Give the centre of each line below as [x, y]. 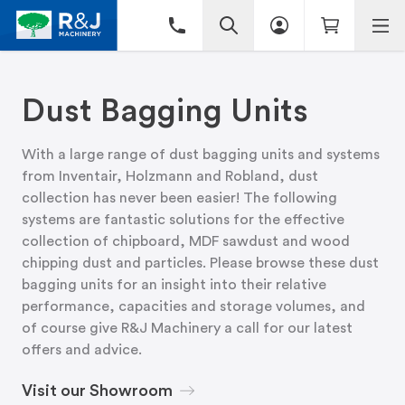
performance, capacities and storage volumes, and [193, 306]
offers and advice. [82, 350]
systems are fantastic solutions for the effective [183, 220]
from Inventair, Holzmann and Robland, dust [170, 176]
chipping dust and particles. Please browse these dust [200, 263]
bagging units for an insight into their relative [174, 285]
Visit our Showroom [97, 391]
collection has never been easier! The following [179, 198]
